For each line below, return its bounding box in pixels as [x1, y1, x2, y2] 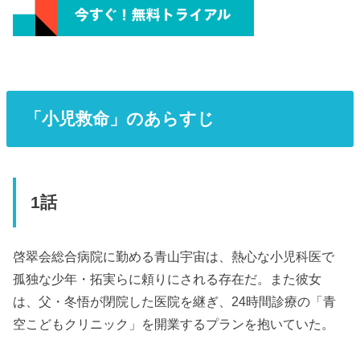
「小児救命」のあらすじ [24, 108, 215, 128]
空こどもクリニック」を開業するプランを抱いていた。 [13, 316, 335, 331]
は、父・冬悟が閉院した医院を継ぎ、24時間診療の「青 [13, 293, 337, 309]
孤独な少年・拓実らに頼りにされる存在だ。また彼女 [13, 271, 322, 286]
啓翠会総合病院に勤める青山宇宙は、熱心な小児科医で [13, 248, 335, 264]
